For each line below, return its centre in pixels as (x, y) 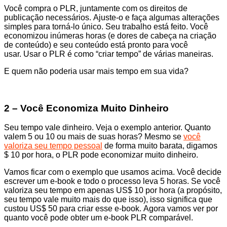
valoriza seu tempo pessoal (53, 146)
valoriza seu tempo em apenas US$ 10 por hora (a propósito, (113, 191)
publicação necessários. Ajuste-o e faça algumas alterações (112, 17)
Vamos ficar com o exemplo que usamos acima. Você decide (113, 172)
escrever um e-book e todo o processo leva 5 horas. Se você (112, 181)
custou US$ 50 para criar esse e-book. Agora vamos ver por (111, 209)
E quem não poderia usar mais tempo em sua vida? (96, 71)
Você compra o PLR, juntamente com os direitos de (96, 8)
